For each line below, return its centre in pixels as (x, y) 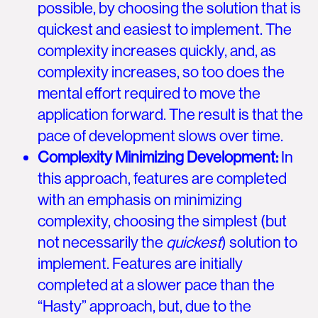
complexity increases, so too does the (161, 72)
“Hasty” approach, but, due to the (145, 306)
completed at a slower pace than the (157, 285)
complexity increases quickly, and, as (157, 50)
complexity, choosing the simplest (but (163, 221)
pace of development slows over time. (161, 136)
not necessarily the (102, 242)
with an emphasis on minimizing (140, 199)
